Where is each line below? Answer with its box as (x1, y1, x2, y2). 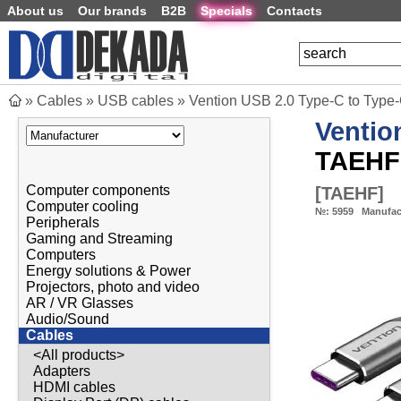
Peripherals (26, 214, 99, 230)
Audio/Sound (26, 311, 109, 327)
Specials (200, 4, 252, 18)
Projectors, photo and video (26, 278, 200, 294)
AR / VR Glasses (26, 294, 133, 311)
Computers (26, 246, 96, 262)
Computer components (26, 182, 170, 198)
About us (7, 4, 64, 18)
